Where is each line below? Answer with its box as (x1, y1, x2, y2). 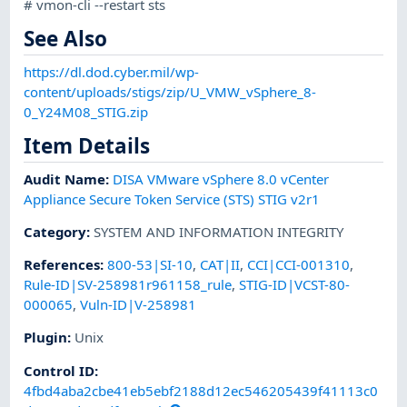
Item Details (24, 131, 151, 160)
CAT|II (200, 255, 241, 274)
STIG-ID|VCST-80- (239, 275, 351, 294)
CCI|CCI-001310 (247, 255, 351, 274)
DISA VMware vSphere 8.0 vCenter (113, 169, 330, 188)
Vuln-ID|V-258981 (80, 295, 197, 314)
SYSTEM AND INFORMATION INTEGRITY (94, 222, 344, 241)
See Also (24, 25, 108, 53)
